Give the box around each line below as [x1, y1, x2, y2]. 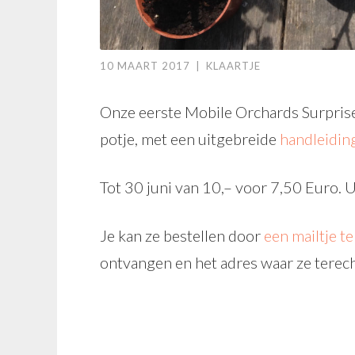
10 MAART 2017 [100, 59, 190, 73]
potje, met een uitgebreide [100, 129, 280, 149]
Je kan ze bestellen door [100, 226, 264, 246]
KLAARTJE [206, 59, 261, 73]
